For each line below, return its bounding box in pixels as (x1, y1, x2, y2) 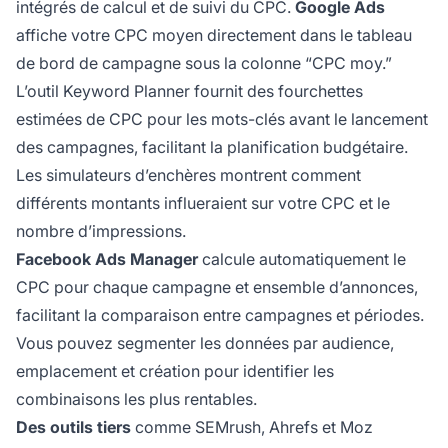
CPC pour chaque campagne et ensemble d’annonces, (16, 277, 418, 298)
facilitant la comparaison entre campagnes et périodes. (16, 305, 424, 326)
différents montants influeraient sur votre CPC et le (16, 193, 390, 214)
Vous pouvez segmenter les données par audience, (16, 333, 394, 354)
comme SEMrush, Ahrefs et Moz (131, 417, 373, 438)
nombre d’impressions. (16, 221, 186, 242)
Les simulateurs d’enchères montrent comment (16, 165, 361, 186)
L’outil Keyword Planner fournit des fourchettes (16, 81, 363, 102)
